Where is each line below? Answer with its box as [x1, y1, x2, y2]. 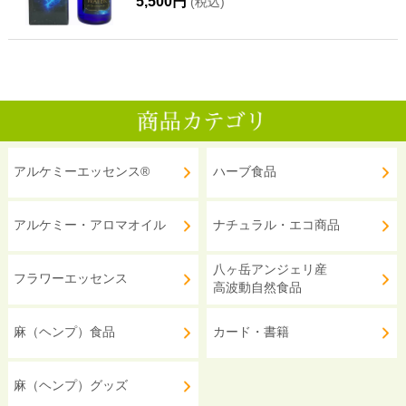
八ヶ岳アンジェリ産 [212, 263, 327, 277]
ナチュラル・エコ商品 [212, 218, 340, 233]
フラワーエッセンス [14, 272, 129, 286]
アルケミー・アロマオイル [14, 218, 167, 233]
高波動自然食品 [212, 281, 302, 295]
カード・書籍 [212, 325, 289, 340]
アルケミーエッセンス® [14, 165, 150, 179]
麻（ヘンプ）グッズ [14, 379, 129, 393]
